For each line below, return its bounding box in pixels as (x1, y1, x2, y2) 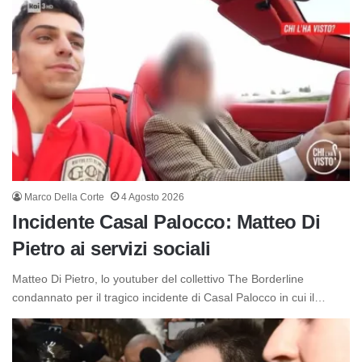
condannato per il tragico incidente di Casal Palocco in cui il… (12, 291, 326, 305)
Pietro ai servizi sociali (12, 238, 211, 260)
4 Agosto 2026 (121, 192, 184, 204)
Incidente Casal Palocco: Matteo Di (12, 211, 320, 234)
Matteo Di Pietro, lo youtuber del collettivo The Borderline (12, 272, 304, 286)
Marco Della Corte (24, 192, 104, 204)
